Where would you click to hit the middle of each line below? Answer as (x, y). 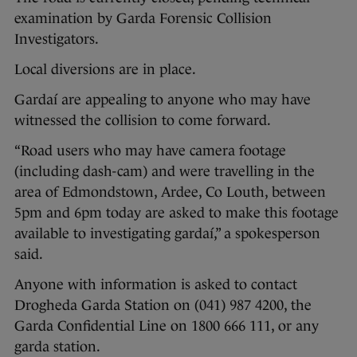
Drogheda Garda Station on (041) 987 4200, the (163, 306)
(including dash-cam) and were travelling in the (165, 172)
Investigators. (57, 39)
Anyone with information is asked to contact (156, 285)
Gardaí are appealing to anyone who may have (163, 100)
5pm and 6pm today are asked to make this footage (177, 213)
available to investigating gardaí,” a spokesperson (167, 234)
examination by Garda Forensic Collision (143, 19)
